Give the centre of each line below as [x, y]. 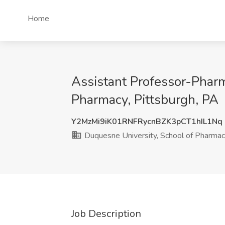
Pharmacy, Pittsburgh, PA [145, 100]
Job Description [106, 214]
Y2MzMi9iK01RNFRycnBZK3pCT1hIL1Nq [147, 122]
